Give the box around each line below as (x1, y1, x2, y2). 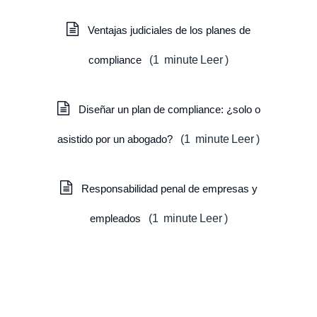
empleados (89, 212, 144, 224)
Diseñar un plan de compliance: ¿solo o (78, 103, 260, 115)
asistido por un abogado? (57, 133, 175, 145)
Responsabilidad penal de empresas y (81, 183, 258, 195)
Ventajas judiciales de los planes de (88, 24, 250, 36)
